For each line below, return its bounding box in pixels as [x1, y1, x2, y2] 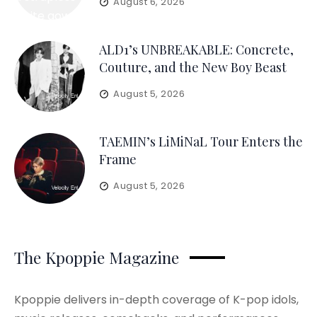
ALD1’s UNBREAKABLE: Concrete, [99, 41, 294, 58]
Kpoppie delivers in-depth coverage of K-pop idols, [14, 292, 299, 308]
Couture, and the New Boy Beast [99, 59, 287, 76]
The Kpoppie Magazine [14, 246, 179, 268]
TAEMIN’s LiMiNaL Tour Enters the [99, 133, 303, 150]
